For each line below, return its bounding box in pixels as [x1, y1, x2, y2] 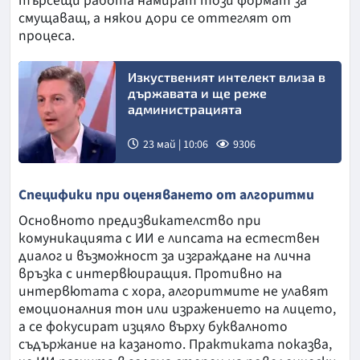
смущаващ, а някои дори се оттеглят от [18, 8, 292, 29]
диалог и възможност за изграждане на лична [18, 246, 311, 267]
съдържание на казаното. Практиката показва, [18, 334, 332, 355]
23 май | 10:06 [142, 137, 208, 153]
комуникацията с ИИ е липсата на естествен [18, 228, 320, 249]
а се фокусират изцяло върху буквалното [18, 317, 288, 337]
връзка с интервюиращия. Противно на [18, 264, 282, 284]
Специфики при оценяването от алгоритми [18, 185, 314, 206]
